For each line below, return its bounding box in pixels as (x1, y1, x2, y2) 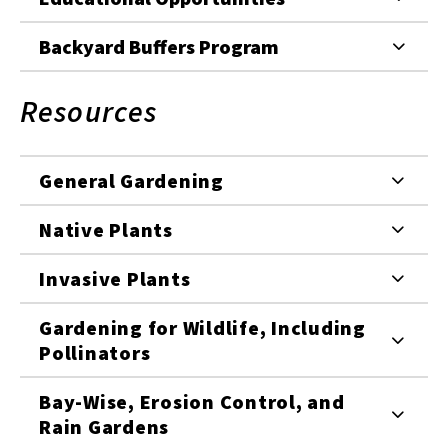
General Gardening (39, 167, 224, 193)
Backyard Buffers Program (39, 33, 279, 59)
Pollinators (39, 339, 151, 365)
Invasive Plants (39, 265, 191, 291)
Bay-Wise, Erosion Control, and (39, 388, 345, 414)
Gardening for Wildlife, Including (39, 314, 366, 340)
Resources (20, 91, 158, 130)
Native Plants (39, 216, 173, 242)
